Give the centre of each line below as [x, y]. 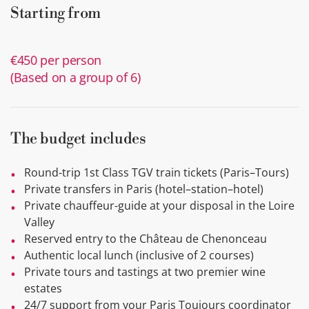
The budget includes [78, 139]
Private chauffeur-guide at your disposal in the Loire [159, 206]
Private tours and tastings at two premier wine [145, 272]
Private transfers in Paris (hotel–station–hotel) [144, 189]
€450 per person [56, 60]
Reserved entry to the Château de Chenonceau [146, 239]
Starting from [56, 14]
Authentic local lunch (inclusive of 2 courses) [139, 256]
